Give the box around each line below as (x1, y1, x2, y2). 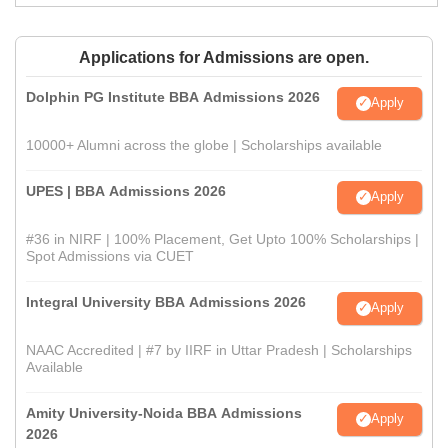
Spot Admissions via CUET (26, 247, 194, 264)
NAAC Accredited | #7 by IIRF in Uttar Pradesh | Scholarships (26, 341, 412, 358)
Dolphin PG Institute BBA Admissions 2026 (26, 88, 320, 105)
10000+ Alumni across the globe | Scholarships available (26, 136, 382, 153)
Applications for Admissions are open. (79, 48, 369, 66)
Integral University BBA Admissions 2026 (26, 293, 306, 310)
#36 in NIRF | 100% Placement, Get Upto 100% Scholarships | (26, 230, 419, 247)
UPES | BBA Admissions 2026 (26, 182, 226, 199)
